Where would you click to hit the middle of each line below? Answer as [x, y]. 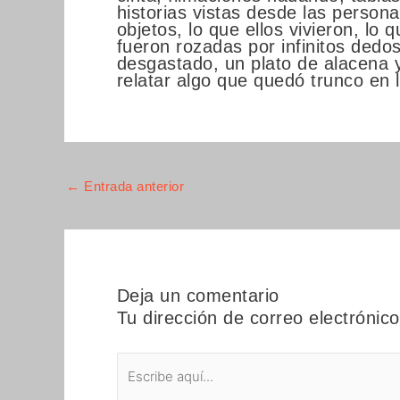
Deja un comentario [198, 296]
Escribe [146, 360]
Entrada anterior [132, 186]
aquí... [142, 377]
